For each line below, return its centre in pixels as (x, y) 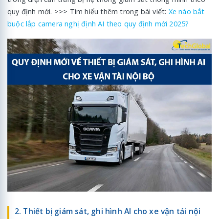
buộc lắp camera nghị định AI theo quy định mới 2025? (98, 23)
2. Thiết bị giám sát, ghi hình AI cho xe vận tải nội (108, 211)
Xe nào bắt (186, 11)
